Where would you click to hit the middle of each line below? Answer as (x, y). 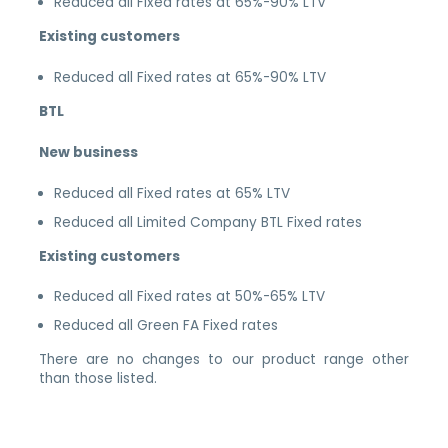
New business (89, 152)
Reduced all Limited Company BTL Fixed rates (208, 222)
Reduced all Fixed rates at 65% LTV (172, 193)
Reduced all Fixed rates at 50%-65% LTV (190, 297)
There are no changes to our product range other (224, 360)
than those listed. (98, 379)
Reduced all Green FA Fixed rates (166, 326)
